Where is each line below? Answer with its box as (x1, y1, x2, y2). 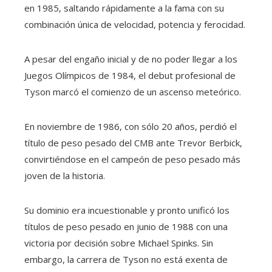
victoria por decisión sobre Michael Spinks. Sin (24, 236, 213, 249)
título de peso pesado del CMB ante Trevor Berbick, (24, 136, 242, 149)
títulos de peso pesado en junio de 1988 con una (24, 220, 228, 233)
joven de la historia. (24, 169, 105, 182)
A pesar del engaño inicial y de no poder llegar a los (24, 52, 237, 65)
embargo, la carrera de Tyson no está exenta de (24, 253, 228, 265)
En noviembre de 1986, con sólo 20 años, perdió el (24, 120, 237, 132)
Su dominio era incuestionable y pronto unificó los (24, 203, 229, 216)
